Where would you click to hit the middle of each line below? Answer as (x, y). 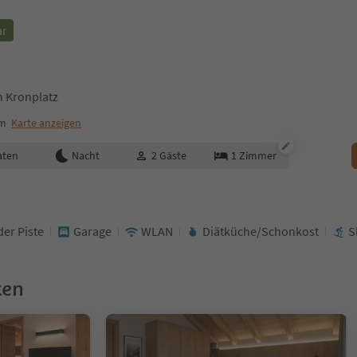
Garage (92, 231)
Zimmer (257, 155)
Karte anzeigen (46, 123)
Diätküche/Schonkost (261, 231)
